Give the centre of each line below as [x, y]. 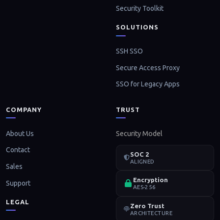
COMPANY [24, 109]
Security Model [139, 133]
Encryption [150, 180]
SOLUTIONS [137, 27]
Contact [18, 150]
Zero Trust [147, 206]
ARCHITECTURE [151, 213]
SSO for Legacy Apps [148, 84]
